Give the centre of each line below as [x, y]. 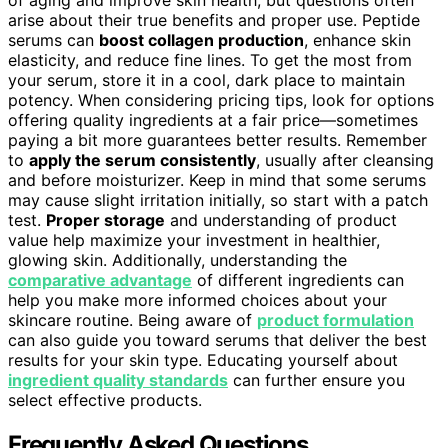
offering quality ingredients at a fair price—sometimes [213, 119]
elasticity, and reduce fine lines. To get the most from [210, 59]
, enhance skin [357, 39]
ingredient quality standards [118, 379]
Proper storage [105, 219]
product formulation [335, 319]
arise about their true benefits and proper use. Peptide [214, 19]
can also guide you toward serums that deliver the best [217, 339]
